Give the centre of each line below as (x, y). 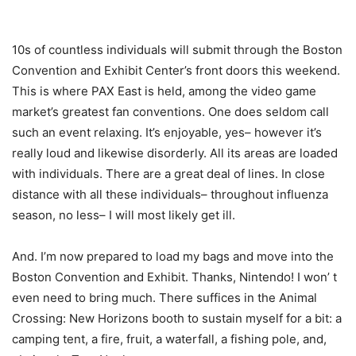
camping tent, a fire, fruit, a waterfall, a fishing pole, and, (169, 339)
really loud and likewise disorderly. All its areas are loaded (175, 153)
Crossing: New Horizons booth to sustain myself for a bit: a (177, 319)
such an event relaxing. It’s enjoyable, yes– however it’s (167, 133)
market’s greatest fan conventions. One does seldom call (170, 112)
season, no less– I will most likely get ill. (124, 215)
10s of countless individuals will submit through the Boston (177, 50)
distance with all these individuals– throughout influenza (170, 195)
